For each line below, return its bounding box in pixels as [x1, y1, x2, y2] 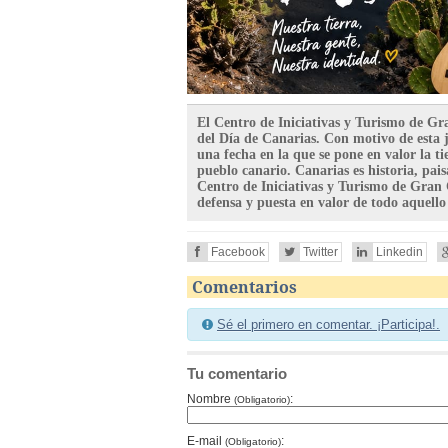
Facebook [211, 245, 265, 260]
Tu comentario [187, 365, 287, 383]
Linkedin [376, 245, 423, 260]
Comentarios [192, 276, 297, 299]
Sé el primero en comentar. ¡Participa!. [217, 317, 440, 333]
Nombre [187, 392, 234, 407]
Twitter [303, 245, 338, 260]
